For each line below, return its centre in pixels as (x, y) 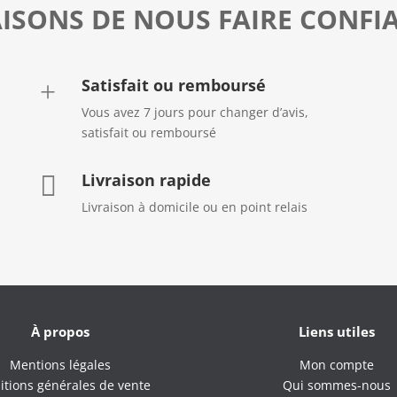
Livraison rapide (146, 179)
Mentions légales (61, 364)
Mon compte (336, 364)
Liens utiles (336, 331)
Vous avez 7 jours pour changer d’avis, (195, 112)
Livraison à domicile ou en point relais (194, 206)
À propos (61, 331)
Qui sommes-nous (336, 385)
